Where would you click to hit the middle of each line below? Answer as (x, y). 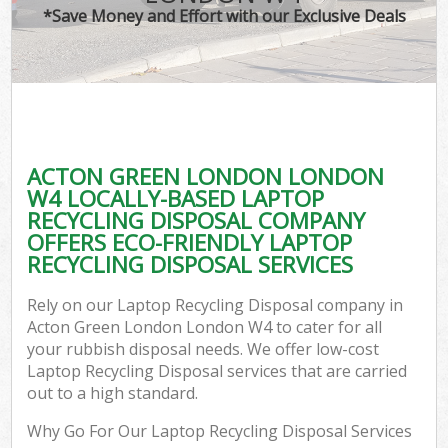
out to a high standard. (113, 393)
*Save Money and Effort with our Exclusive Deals (224, 15)
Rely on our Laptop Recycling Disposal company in (215, 305)
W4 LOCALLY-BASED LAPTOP (176, 198)
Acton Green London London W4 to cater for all (205, 327)
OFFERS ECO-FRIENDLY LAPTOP (190, 242)
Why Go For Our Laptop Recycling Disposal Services (220, 431)
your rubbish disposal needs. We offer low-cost (203, 349)
